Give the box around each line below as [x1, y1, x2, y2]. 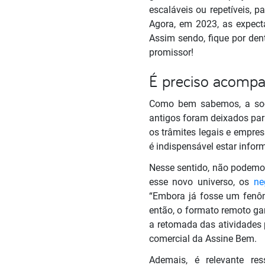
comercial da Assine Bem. [149, 232, 259, 244]
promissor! [149, 46, 193, 58]
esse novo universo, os [149, 176, 254, 188]
